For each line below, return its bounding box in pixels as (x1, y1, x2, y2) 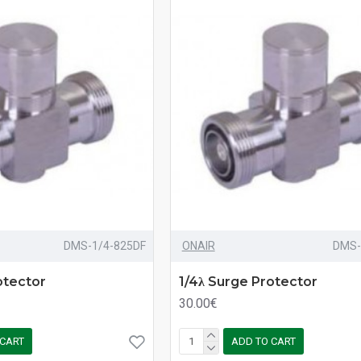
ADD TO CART (230, 335, 296, 348)
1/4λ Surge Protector (178, 273, 317, 289)
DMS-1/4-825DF (63, 239, 146, 252)
